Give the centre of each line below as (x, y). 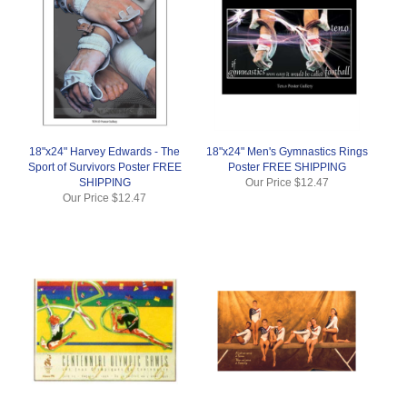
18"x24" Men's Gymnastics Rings (287, 151)
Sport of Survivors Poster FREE (104, 167)
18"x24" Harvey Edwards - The (105, 151)
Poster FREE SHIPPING (287, 167)
